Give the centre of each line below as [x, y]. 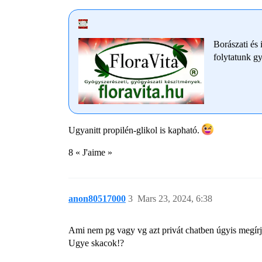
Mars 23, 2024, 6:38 [175, 199]
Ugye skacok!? [96, 243]
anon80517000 [97, 199]
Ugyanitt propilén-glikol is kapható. [135, 130]
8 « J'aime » [90, 153]
